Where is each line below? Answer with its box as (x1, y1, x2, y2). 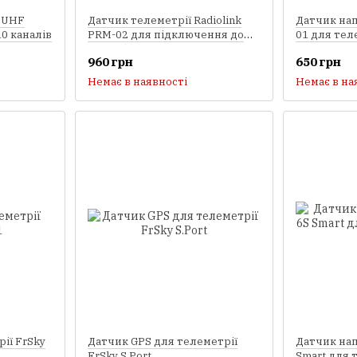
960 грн (87, 53, 133, 69)
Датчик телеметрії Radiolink (87, 14, 241, 28)
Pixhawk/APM (87, 42, 157, 57)
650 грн (296, 53, 341, 69)
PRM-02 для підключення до (87, 28, 244, 42)
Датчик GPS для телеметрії (87, 334, 237, 348)
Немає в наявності (87, 74, 187, 88)
